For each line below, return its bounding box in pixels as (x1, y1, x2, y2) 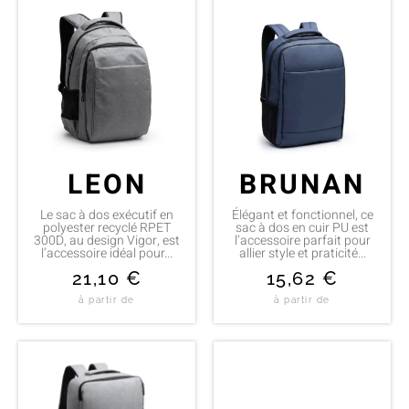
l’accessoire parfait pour (234, 230, 371, 250)
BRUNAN (239, 164, 365, 205)
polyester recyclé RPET (43, 217, 171, 237)
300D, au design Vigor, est (34, 230, 180, 250)
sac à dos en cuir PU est (236, 217, 369, 237)
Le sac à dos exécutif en (40, 204, 173, 225)
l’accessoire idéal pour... (41, 243, 173, 263)
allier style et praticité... (238, 243, 366, 263)
